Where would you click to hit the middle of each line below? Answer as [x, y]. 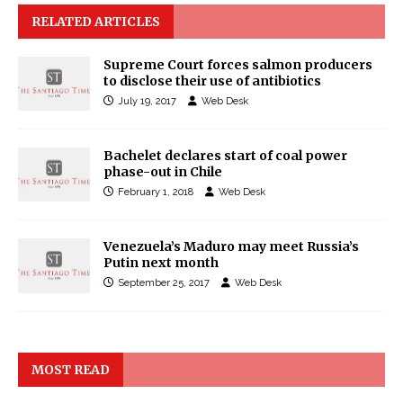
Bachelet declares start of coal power [225, 156]
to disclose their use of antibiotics [212, 81]
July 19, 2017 [147, 102]
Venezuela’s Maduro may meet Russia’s [231, 247]
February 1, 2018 [156, 193]
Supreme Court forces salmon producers [238, 65]
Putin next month [161, 263]
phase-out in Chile [163, 172]
